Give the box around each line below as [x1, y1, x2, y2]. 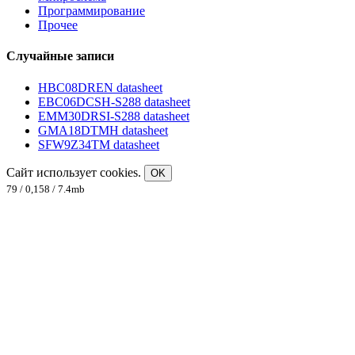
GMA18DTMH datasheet [38, 123, 168, 137]
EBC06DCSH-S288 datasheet [38, 94, 190, 109]
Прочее [38, 18, 78, 32]
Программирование [38, 4, 145, 18]
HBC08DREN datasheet [38, 80, 162, 94]
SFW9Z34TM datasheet [38, 137, 159, 151]
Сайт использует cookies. [6, 165, 144, 179]
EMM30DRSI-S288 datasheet [38, 109, 189, 123]
